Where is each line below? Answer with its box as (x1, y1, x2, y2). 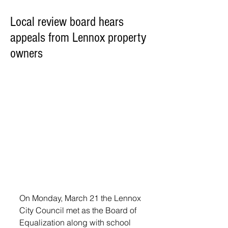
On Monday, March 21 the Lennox (19, 192, 143, 203)
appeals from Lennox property (10, 30, 147, 45)
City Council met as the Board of (19, 205, 138, 215)
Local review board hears (10, 14, 124, 30)
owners (10, 46, 43, 61)
